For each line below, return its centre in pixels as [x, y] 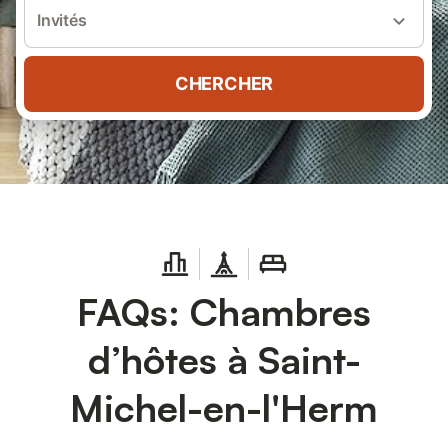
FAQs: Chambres [224, 311]
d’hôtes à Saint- [224, 359]
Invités [62, 20]
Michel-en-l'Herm [224, 407]
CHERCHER [224, 83]
